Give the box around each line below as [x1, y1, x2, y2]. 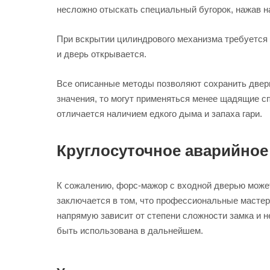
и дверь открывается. [57, 48, 146, 59]
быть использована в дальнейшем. [57, 225, 203, 236]
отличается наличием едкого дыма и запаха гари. [57, 108, 262, 119]
